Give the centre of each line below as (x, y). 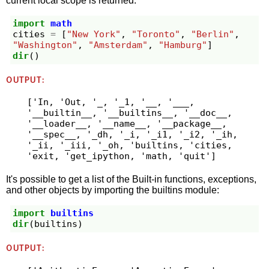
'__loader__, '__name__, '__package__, (127, 124)
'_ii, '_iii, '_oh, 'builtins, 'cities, (129, 146)
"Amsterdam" (118, 45)
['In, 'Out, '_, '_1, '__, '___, (110, 102)
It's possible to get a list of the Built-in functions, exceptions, (131, 179)
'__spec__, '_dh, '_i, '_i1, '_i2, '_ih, (132, 135)
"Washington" (45, 45)
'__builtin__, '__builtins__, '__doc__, (129, 113)
